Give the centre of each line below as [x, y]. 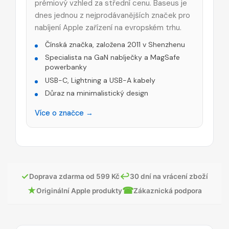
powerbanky [66, 67]
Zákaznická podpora [168, 190]
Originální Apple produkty [79, 190]
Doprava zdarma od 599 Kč [74, 176]
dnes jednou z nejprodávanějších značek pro [112, 15]
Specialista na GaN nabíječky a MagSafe [112, 58]
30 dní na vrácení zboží [169, 176]
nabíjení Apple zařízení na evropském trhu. [108, 27]
